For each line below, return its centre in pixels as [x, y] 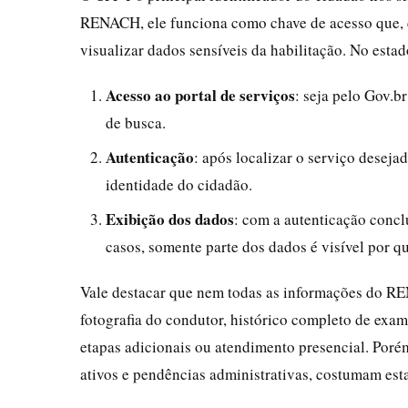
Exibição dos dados [170, 219]
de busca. [136, 122]
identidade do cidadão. [179, 184]
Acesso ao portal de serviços [200, 95]
